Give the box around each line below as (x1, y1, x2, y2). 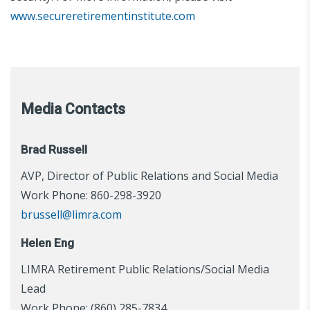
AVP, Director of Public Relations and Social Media (21, 167, 278, 183)
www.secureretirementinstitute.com (10, 8, 195, 24)
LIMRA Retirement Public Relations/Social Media (21, 261, 269, 277)
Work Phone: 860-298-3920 (21, 187, 161, 203)
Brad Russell (21, 142, 87, 156)
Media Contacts (21, 100, 125, 118)
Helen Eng (21, 235, 74, 250)
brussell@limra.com (21, 206, 122, 222)
